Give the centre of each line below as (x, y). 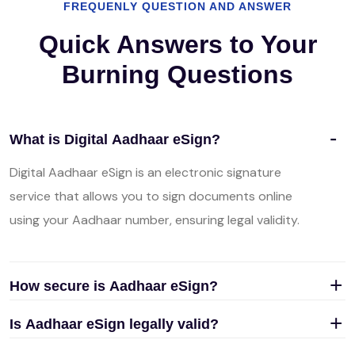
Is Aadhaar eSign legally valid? (114, 324)
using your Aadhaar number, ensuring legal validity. (155, 220)
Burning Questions (177, 74)
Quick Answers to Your (177, 44)
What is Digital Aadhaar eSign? (115, 139)
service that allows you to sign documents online (151, 196)
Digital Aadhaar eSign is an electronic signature (145, 172)
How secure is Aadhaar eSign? (114, 286)
